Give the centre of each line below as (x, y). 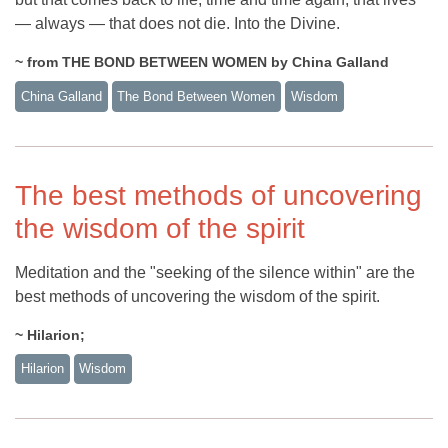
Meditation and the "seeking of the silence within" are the (215, 272)
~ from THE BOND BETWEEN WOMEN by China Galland (202, 62)
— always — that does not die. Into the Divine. (177, 23)
